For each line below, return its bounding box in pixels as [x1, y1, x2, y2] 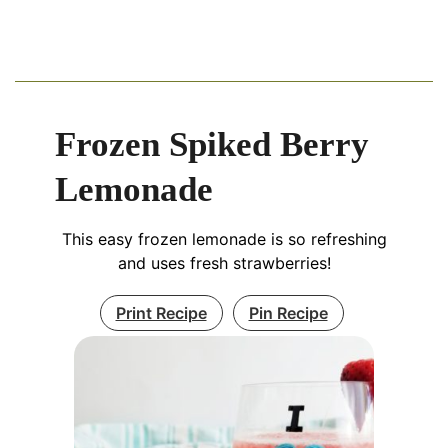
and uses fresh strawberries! [117, 252, 331, 273]
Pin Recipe [248, 302, 328, 323]
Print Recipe [115, 302, 207, 323]
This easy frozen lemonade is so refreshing [61, 228, 387, 249]
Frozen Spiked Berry [55, 124, 369, 164]
